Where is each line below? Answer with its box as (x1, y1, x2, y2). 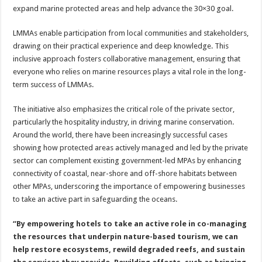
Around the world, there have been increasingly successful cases (13, 130, 228, 139)
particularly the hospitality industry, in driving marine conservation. (13, 118, 235, 126)
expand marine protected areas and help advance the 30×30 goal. (13, 4, 234, 13)
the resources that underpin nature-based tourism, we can (13, 232, 239, 241)
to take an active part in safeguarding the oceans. (13, 195, 178, 204)
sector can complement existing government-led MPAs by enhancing (13, 156, 242, 165)
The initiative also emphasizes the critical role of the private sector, (13, 105, 235, 113)
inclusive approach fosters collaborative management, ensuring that (13, 54, 241, 63)
